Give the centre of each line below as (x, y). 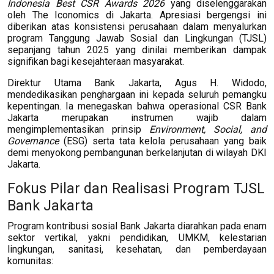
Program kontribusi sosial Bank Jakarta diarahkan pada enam (137, 226)
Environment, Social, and (208, 129)
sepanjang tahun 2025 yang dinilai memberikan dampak (137, 50)
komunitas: (30, 261)
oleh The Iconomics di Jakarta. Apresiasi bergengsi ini (137, 15)
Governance (33, 141)
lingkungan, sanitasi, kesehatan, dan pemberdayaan (137, 249)
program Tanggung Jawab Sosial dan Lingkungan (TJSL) (137, 38)
